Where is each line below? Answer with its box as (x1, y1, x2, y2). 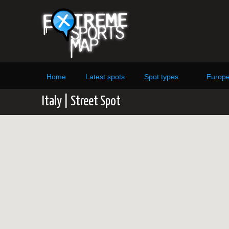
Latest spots (85, 73, 125, 81)
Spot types (144, 73, 178, 81)
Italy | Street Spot (42, 95, 121, 108)
